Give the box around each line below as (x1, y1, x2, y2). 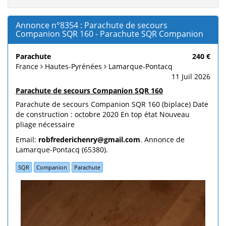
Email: (16, 135, 38, 144)
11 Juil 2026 (172, 72, 210, 81)
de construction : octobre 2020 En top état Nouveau (16, 109, 190, 119)
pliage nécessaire (16, 120, 75, 129)
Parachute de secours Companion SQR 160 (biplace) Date (16, 99, 208, 109)
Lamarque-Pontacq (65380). (16, 145, 108, 154)
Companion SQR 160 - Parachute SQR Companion (16, 28, 203, 39)
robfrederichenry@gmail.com (38, 135, 140, 144)
